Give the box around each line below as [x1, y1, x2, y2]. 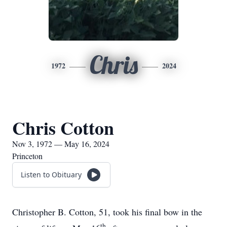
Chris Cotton [12, 115, 114, 141]
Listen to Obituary [21, 170, 82, 179]
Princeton [12, 150, 43, 161]
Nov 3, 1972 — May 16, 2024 [12, 138, 109, 149]
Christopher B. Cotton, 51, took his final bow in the [12, 206, 202, 218]
